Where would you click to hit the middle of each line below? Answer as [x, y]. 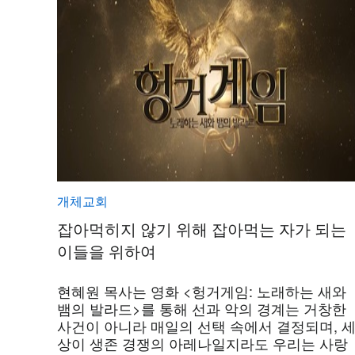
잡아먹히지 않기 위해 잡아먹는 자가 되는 [202, 228]
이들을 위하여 [107, 250]
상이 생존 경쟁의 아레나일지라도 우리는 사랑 [202, 343]
